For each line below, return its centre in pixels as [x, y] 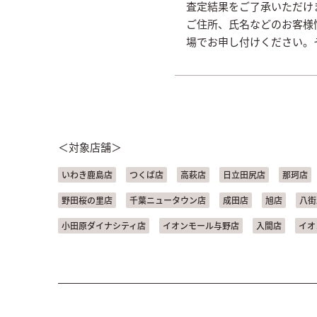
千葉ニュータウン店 [168, 200]
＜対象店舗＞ [90, 146]
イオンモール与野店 [201, 225]
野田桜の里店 [87, 200]
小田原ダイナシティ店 [104, 225]
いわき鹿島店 [87, 174]
